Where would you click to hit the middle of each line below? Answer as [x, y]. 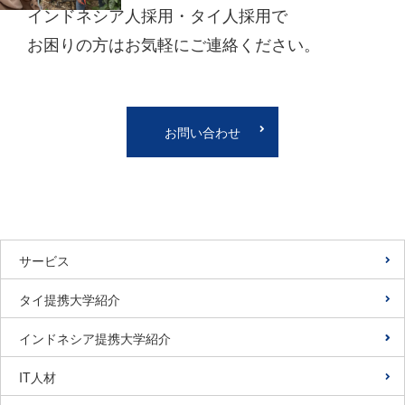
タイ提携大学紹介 [70, 300]
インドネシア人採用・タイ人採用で [157, 15]
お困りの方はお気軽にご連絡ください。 [174, 44]
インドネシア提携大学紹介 [95, 339]
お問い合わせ [202, 132]
